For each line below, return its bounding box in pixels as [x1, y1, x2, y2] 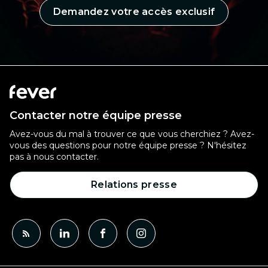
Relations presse [91, 179, 177, 190]
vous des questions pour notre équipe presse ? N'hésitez [10, 140, 246, 151]
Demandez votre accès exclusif [53, 6, 215, 18]
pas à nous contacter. [10, 151, 99, 162]
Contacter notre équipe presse [10, 109, 182, 122]
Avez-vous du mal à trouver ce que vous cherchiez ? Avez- [10, 129, 254, 139]
